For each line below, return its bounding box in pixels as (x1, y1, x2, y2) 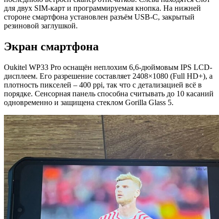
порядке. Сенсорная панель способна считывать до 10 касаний (4, 89, 214, 98)
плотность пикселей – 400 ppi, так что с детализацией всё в (4, 81, 202, 89)
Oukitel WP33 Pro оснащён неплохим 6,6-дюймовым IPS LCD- (4, 63, 212, 72)
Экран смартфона (4, 40, 99, 53)
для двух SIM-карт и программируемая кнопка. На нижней (4, 4, 201, 13)
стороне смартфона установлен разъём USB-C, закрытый (4, 13, 195, 22)
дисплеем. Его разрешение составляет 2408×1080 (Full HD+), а (4, 72, 213, 81)
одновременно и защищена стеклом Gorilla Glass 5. (4, 98, 174, 107)
